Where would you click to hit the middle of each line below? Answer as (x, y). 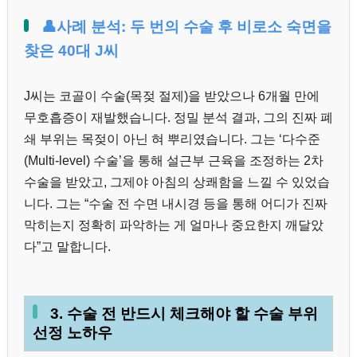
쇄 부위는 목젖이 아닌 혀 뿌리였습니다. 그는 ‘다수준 (172, 139)
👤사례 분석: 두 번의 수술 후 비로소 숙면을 (186, 26)
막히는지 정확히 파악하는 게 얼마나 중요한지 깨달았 (174, 226)
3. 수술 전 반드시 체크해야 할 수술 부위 (184, 313)
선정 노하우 (73, 332)
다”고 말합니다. (67, 247)
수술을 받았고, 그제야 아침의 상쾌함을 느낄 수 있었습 (177, 182)
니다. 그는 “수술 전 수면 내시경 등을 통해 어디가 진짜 (176, 204)
